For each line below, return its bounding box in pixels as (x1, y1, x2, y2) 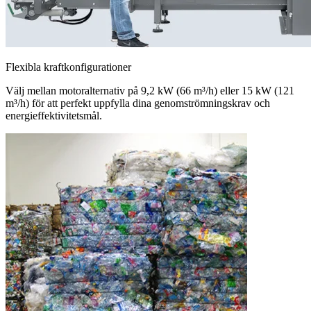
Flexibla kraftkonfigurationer (6, 61, 131, 74)
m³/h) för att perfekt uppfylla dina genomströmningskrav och (6, 97, 270, 110)
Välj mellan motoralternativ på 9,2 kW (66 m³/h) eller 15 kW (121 (6, 85, 294, 97)
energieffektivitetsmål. (6, 110, 102, 122)
